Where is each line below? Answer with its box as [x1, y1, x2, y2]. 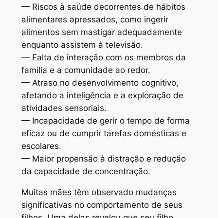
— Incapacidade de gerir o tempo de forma [21, 116, 190, 126]
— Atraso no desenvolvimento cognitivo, [21, 78, 179, 88]
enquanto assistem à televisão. [21, 40, 143, 50]
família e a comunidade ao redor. [21, 65, 150, 75]
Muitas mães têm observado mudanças [21, 187, 177, 197]
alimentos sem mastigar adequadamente [21, 27, 182, 37]
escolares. [21, 141, 61, 151]
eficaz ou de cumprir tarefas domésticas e [21, 128, 186, 139]
